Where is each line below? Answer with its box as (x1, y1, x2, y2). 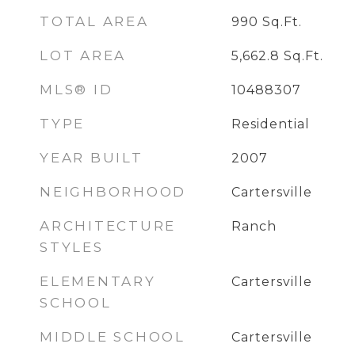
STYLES (40, 239, 104, 255)
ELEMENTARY (40, 273, 156, 289)
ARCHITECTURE (40, 218, 176, 234)
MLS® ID (40, 82, 113, 97)
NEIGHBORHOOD (40, 184, 186, 200)
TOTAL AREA (40, 13, 149, 29)
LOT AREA (40, 48, 126, 63)
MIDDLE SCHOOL (40, 329, 185, 345)
